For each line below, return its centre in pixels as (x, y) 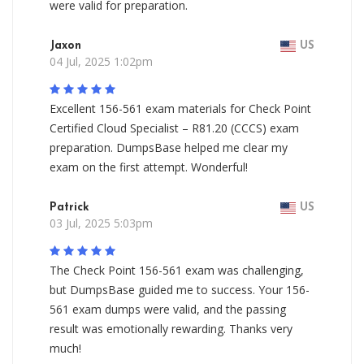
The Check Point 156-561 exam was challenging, (177, 270)
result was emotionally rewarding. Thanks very (171, 329)
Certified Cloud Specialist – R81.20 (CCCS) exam (174, 128)
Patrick (69, 208)
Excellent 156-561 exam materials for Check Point (180, 108)
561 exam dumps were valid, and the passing (168, 309)
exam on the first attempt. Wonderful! (149, 167)
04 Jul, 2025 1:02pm (101, 61)
